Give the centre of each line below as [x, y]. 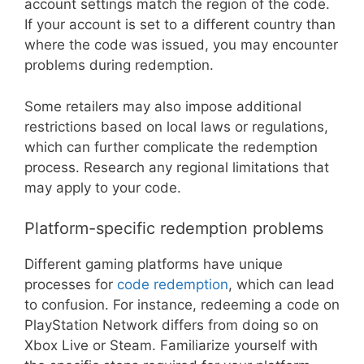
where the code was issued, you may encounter [181, 45]
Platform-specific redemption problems [174, 229]
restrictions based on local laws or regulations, [176, 126]
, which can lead [282, 285]
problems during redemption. [119, 65]
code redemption [173, 285]
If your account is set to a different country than [180, 25]
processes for [71, 285]
